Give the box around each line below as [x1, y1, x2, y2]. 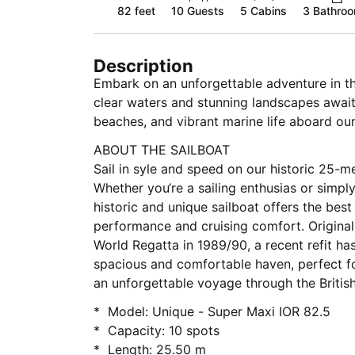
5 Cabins [240, 4, 287, 17]
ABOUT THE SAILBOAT [94, 142, 234, 158]
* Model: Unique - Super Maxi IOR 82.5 [108, 303, 330, 319]
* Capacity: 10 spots [108, 323, 219, 338]
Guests [184, 4, 224, 17]
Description [94, 55, 193, 76]
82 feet [117, 4, 155, 17]
